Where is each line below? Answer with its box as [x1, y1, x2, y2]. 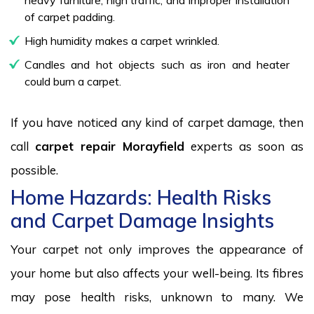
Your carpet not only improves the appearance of [11, 241, 303, 257]
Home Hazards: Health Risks [11, 184, 271, 210]
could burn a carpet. [25, 74, 121, 88]
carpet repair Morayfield [34, 138, 191, 153]
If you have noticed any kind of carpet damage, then [11, 114, 303, 130]
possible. [11, 162, 58, 177]
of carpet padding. [25, 9, 115, 24]
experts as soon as [191, 138, 304, 153]
